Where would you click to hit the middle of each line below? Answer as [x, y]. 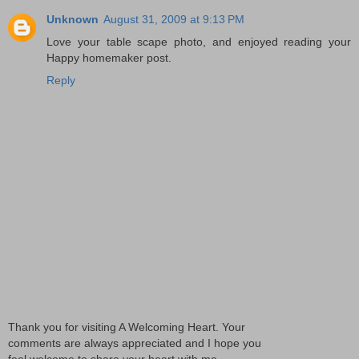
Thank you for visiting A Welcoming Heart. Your [127, 327]
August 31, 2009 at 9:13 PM [174, 20]
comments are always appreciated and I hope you [135, 343]
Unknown [73, 20]
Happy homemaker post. [109, 58]
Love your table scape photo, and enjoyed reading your [199, 42]
